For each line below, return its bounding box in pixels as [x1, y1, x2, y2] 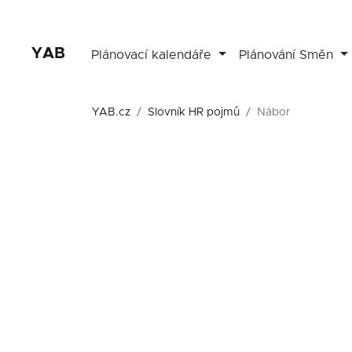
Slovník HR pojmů [148, 107, 240, 118]
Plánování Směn [238, 49, 337, 61]
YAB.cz [92, 107, 130, 118]
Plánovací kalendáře [91, 49, 216, 61]
